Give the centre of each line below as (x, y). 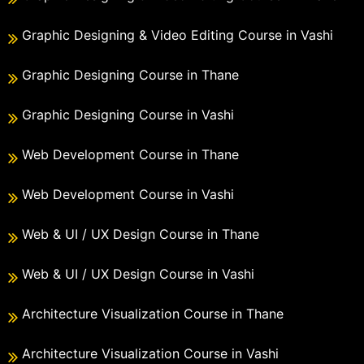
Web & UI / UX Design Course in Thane (141, 234)
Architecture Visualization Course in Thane (153, 314)
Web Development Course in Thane (130, 155)
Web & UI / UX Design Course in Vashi (138, 274)
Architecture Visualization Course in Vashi (150, 354)
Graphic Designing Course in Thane (130, 75)
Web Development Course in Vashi (128, 195)
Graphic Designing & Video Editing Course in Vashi (178, 35)
